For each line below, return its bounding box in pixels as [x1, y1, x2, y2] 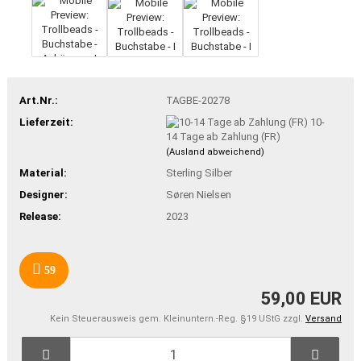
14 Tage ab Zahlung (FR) [165, 131, 280, 143]
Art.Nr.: [19, 93, 58, 106]
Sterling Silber [165, 167, 232, 180]
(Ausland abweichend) [165, 147, 264, 158]
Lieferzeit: [19, 115, 73, 128]
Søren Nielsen [165, 189, 231, 201]
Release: [19, 210, 61, 223]
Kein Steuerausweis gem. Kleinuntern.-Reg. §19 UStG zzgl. [50, 313, 305, 324]
